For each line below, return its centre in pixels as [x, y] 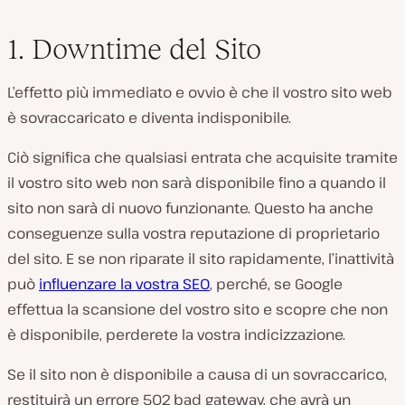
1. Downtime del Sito [134, 49]
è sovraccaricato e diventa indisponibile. [149, 118]
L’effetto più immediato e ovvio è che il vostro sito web [200, 93]
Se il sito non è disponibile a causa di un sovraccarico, [197, 375]
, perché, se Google [276, 284]
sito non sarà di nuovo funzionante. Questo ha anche [190, 208]
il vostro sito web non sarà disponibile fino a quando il [197, 183]
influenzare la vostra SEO [124, 284]
